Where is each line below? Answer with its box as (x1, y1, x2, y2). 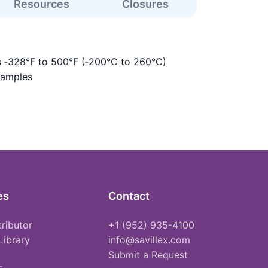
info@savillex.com (108, 233, 191, 246)
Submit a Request (108, 248, 188, 261)
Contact (108, 189, 150, 202)
